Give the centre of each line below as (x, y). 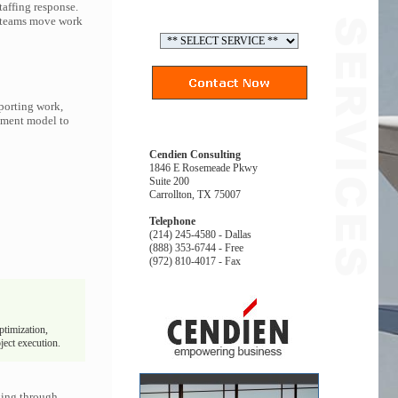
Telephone (172, 221)
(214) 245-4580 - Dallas (200, 235)
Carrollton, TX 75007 (195, 195)
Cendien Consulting (195, 155)
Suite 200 (169, 181)
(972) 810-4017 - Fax (195, 261)
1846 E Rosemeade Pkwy (203, 168)
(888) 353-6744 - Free (196, 248)
